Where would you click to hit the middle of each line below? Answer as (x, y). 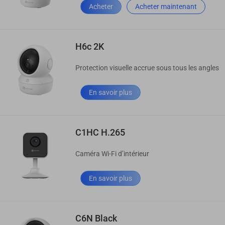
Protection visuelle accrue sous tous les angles (147, 68)
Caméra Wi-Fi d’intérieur (112, 154)
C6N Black (96, 218)
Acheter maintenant (166, 6)
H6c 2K (90, 46)
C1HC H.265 (100, 132)
